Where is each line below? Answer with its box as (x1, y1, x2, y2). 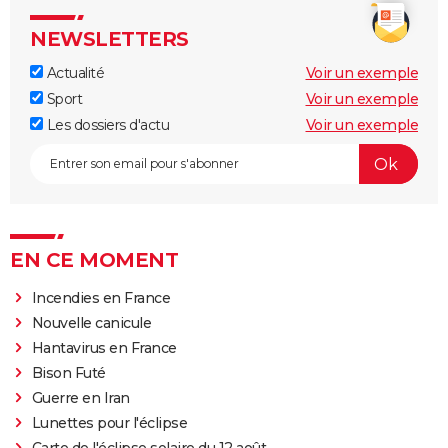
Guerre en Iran (31, 389, 130, 407)
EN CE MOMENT (10, 248, 178, 272)
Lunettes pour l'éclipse (31, 414, 188, 432)
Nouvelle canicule (31, 314, 152, 332)
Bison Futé (31, 364, 106, 382)
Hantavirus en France (31, 339, 177, 357)
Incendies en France (31, 289, 171, 307)
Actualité (43, 64, 104, 82)
